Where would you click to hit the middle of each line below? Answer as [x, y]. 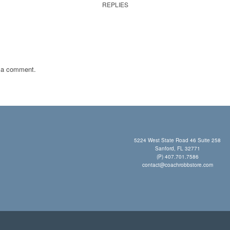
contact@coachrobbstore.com [177, 165]
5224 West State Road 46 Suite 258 [177, 140]
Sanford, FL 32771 [177, 148]
